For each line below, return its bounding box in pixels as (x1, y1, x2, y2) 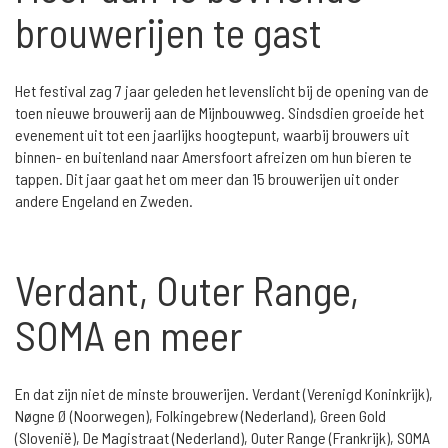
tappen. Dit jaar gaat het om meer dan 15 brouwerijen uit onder (15, 168, 399, 188)
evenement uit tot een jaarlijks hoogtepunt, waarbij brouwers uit (15, 124, 409, 144)
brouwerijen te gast (15, 6, 322, 56)
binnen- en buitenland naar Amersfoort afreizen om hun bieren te (15, 146, 412, 166)
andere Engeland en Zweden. (15, 190, 196, 210)
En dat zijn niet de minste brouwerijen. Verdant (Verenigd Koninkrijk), (15, 383, 433, 403)
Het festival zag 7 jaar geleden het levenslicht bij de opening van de (15, 80, 429, 100)
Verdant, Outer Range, (15, 264, 359, 314)
